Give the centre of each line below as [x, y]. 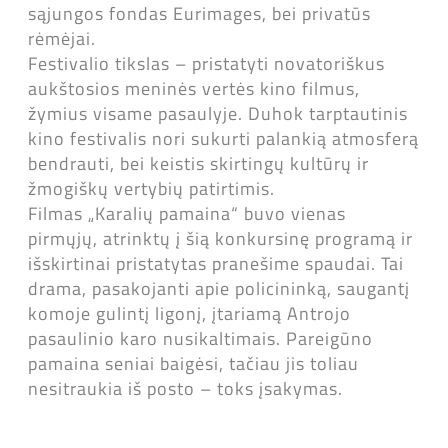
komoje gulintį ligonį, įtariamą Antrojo [189, 313]
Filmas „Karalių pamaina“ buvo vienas [187, 213]
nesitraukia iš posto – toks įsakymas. [185, 388]
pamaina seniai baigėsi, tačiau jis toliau [193, 363]
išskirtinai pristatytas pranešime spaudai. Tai [216, 263]
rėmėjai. [62, 38]
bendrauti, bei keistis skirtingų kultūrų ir [198, 163]
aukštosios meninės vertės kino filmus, [194, 88]
